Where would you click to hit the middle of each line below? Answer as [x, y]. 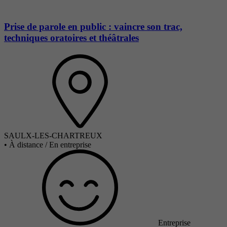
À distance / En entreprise [50, 145]
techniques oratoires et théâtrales [71, 38]
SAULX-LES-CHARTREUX [53, 136]
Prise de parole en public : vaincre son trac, [93, 27]
